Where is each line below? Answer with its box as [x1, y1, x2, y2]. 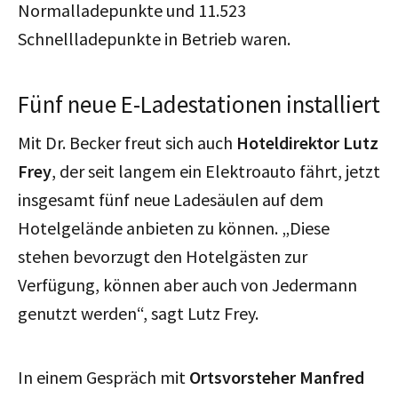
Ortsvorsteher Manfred [189, 365, 364, 388]
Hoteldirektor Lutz [236, 131, 378, 154]
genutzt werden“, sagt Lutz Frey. [18, 301, 259, 324]
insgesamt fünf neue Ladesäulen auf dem [18, 187, 323, 211]
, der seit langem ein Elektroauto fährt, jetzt [52, 159, 380, 182]
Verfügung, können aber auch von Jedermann [18, 273, 357, 296]
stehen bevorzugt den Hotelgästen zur [18, 244, 307, 267]
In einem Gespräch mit [18, 365, 189, 388]
